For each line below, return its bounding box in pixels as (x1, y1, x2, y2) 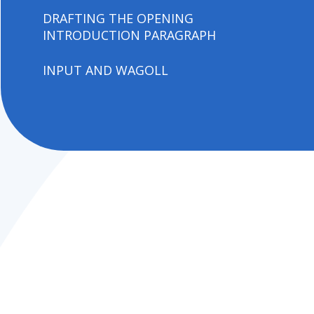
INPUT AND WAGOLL (43, 62, 169, 78)
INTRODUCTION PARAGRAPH (43, 27, 217, 43)
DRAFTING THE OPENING (43, 10, 194, 27)
